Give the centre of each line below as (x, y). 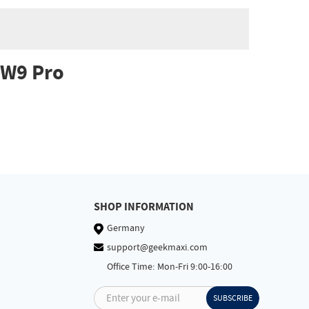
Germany (125, 229)
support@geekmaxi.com (157, 248)
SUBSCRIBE (233, 299)
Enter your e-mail (143, 298)
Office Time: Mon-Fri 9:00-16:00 (169, 267)
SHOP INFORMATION (144, 207)
